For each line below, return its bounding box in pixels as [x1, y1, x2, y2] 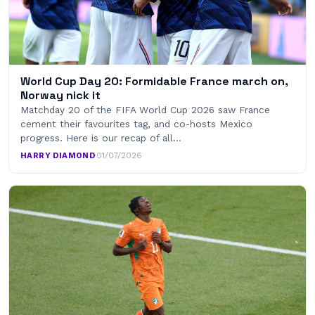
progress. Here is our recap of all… [20, 132, 181, 144]
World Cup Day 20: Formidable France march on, [20, 74, 288, 89]
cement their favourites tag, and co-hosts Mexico [20, 118, 252, 130]
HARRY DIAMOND [20, 150, 96, 161]
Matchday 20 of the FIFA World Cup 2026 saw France [20, 104, 270, 116]
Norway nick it [20, 88, 101, 103]
